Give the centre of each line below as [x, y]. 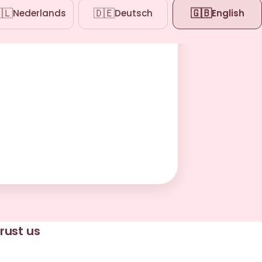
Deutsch [134, 13]
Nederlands [39, 13]
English [228, 13]
